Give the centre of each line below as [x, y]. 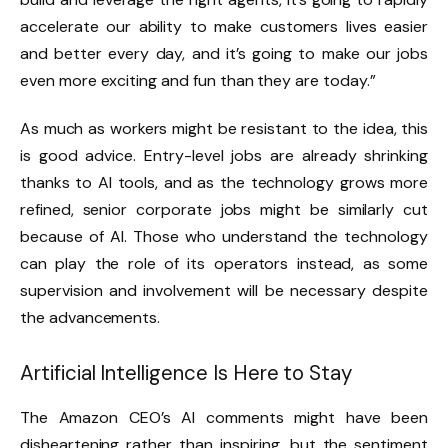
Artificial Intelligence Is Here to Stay [186, 373]
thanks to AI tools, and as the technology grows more [224, 182]
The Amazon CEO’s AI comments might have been [224, 417]
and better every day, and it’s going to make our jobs [224, 53]
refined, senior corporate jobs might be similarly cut [224, 209]
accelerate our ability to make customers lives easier [224, 26]
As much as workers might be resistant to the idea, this [224, 128]
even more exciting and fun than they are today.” [198, 80]
